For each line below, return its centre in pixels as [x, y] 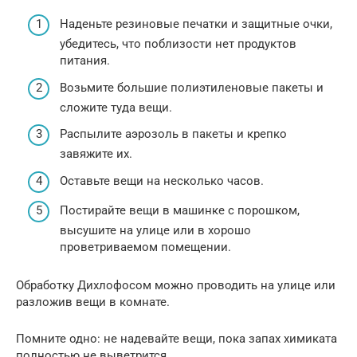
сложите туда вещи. [116, 107]
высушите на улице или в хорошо [155, 231]
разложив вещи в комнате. [93, 302]
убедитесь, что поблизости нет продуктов [178, 44]
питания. [85, 61]
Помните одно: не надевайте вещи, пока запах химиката [177, 339]
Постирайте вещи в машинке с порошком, [180, 211]
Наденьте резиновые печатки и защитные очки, [196, 24]
